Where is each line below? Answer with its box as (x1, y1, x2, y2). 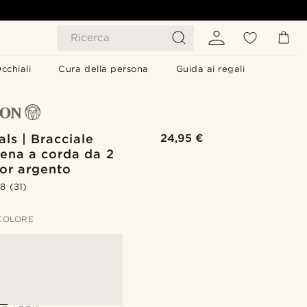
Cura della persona (58, 64, 149, 74)
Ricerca (71, 32, 110, 44)
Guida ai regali (175, 64, 245, 74)
